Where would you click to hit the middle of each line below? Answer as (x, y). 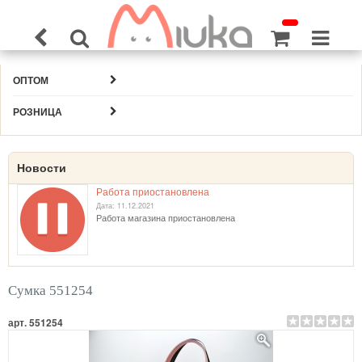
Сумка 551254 (51, 290)
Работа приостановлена (153, 191)
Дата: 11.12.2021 (125, 206)
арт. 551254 (36, 322)
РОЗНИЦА (38, 112)
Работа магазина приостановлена (166, 217)
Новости (42, 168)
